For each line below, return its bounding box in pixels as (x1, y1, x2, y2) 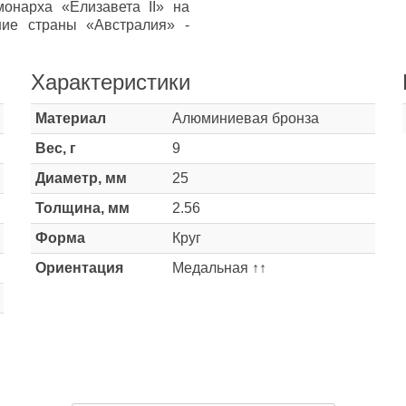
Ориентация (35, 260, 123, 275)
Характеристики (31, 70, 190, 94)
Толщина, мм (35, 200, 130, 216)
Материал (35, 111, 106, 126)
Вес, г (35, 140, 76, 156)
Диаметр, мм (35, 170, 127, 186)
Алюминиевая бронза (172, 111, 319, 126)
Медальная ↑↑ (172, 260, 266, 275)
